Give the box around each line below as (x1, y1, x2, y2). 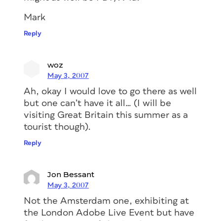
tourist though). (24, 122, 91, 132)
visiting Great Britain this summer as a (24, 110, 188, 120)
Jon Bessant (47, 169, 94, 179)
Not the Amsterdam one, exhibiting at (24, 196, 189, 206)
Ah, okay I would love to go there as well (24, 86, 197, 96)
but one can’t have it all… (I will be (24, 98, 171, 108)
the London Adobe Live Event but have (24, 208, 194, 218)
